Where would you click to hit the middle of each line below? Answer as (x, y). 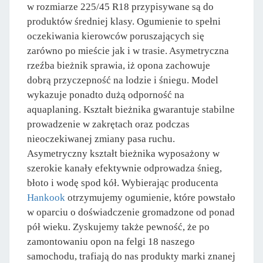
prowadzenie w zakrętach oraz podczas (108, 124)
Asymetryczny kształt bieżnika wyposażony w (123, 153)
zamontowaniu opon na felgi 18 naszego (111, 241)
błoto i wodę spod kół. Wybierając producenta (123, 183)
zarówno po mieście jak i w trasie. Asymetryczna (128, 50)
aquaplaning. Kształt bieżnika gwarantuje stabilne (131, 109)
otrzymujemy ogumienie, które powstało (150, 197)
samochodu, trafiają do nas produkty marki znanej (131, 256)
